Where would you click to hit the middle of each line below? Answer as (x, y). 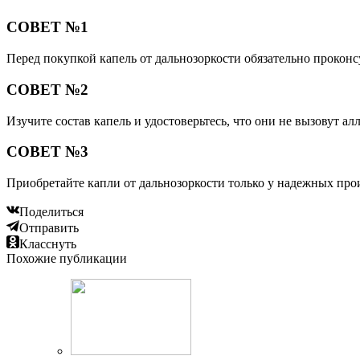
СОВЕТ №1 (47, 27)
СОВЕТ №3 (47, 152)
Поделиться (51, 211)
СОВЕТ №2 (47, 89)
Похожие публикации (67, 258)
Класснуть (48, 243)
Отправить (49, 227)
